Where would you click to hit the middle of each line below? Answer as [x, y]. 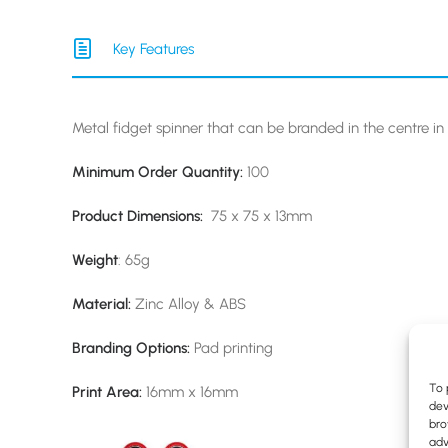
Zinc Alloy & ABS [188, 304]
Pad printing [235, 348]
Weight [95, 260]
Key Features [153, 49]
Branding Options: [133, 348]
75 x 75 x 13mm [257, 216]
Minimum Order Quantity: [157, 172]
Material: [101, 304]
